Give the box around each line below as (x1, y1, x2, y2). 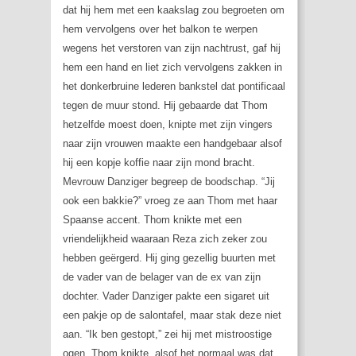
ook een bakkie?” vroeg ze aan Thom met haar (63, 195, 277, 207)
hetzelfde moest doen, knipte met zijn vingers (63, 118, 273, 131)
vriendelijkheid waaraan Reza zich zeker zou (63, 233, 267, 246)
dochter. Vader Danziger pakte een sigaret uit (63, 290, 269, 303)
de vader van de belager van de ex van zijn (63, 271, 261, 284)
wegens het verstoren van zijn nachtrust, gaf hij (63, 42, 281, 55)
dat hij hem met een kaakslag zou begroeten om (63, 4, 284, 17)
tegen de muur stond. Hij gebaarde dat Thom (63, 99, 268, 112)
